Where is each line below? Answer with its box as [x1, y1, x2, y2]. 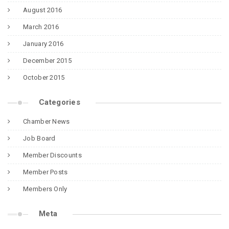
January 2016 [23, 40, 64, 48]
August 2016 [23, 6, 62, 14]
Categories [39, 98, 80, 107]
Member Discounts [23, 151, 82, 159]
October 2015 [23, 74, 65, 81]
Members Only [23, 185, 67, 193]
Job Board [23, 134, 56, 142]
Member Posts [23, 168, 68, 176]
